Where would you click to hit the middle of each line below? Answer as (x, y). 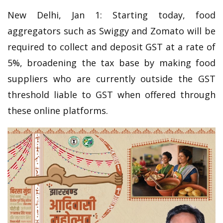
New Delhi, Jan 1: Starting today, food (111, 15)
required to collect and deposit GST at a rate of (111, 47)
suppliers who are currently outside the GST (111, 78)
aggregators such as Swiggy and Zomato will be (111, 31)
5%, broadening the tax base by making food (111, 62)
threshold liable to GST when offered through (111, 94)
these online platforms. (58, 110)
